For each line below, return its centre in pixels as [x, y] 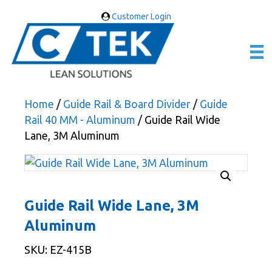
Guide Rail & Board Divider [127, 104]
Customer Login [140, 16]
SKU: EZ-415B [58, 250]
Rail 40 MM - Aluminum [80, 120]
